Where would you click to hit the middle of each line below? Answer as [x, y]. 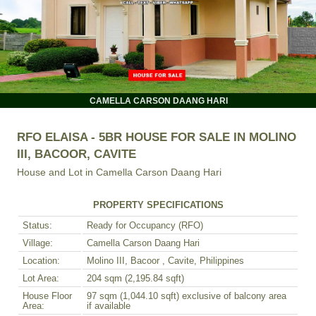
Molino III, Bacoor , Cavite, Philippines [165, 261]
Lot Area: [41, 278]
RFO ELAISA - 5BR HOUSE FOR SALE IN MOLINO [157, 136]
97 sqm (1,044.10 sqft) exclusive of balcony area [187, 296]
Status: [37, 225]
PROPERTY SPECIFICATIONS [158, 205]
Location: [41, 261]
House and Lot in [56, 172]
